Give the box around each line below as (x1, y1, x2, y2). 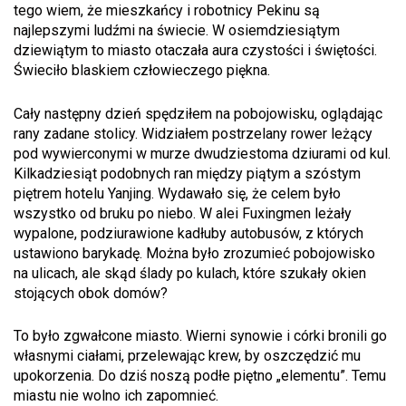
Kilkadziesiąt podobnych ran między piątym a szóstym (14, 164, 361, 182)
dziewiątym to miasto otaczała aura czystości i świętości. (14, 41, 377, 59)
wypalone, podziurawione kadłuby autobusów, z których (14, 224, 363, 242)
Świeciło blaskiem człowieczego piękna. (14, 61, 270, 79)
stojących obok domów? (14, 284, 168, 302)
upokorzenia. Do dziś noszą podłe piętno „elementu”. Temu (14, 367, 386, 385)
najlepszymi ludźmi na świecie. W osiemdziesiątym (14, 21, 340, 39)
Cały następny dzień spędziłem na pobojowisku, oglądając (14, 104, 382, 122)
